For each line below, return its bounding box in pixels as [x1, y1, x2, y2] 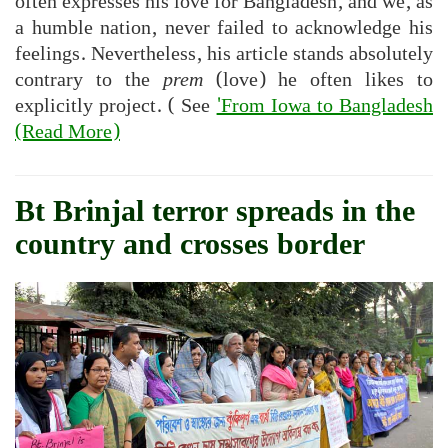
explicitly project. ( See [15, 89, 217, 122]
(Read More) [15, 115, 120, 148]
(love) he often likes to [202, 63, 433, 96]
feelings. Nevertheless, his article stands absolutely [15, 37, 433, 70]
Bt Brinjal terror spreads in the [15, 187, 415, 236]
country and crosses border [15, 220, 365, 269]
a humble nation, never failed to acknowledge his [15, 11, 433, 44]
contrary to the [15, 63, 163, 96]
